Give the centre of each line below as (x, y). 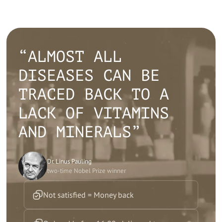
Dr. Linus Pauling (70, 162)
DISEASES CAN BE (89, 76)
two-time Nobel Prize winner (87, 171)
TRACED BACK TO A (94, 95)
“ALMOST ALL (70, 57)
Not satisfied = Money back (88, 195)
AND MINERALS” (80, 133)
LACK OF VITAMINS (94, 114)
